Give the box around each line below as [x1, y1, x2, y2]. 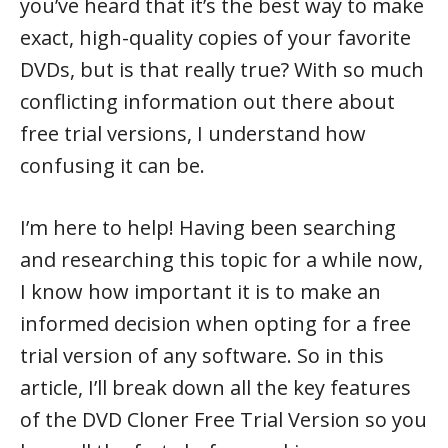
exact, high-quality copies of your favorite [20, 24, 411, 51]
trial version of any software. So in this [20, 342, 384, 369]
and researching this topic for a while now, [20, 246, 423, 273]
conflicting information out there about [20, 88, 395, 115]
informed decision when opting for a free [20, 310, 411, 337]
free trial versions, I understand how [20, 120, 366, 147]
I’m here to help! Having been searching [20, 214, 396, 241]
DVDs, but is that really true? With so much [20, 56, 424, 83]
